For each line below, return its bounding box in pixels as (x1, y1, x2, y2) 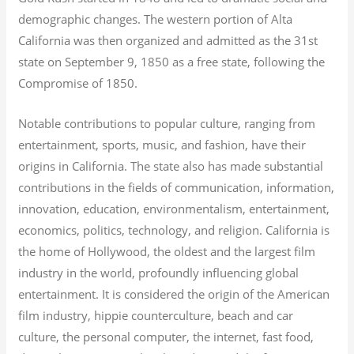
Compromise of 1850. (18, 74, 138, 91)
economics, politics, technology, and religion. (18, 221, 263, 238)
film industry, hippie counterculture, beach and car (18, 307, 294, 323)
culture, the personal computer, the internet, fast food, (18, 328, 314, 345)
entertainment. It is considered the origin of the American (18, 285, 330, 302)
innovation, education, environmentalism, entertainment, (18, 200, 330, 217)
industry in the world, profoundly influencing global (18, 264, 299, 281)
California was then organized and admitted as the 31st (18, 32, 318, 48)
